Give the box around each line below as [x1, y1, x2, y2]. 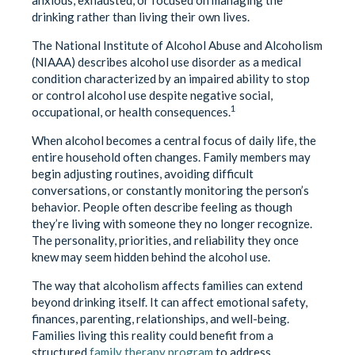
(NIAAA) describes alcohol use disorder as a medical [32, 54, 301, 69]
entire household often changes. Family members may [32, 149, 311, 164]
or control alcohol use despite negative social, [32, 87, 273, 102]
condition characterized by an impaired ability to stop [32, 71, 310, 86]
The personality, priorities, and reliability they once [32, 232, 299, 247]
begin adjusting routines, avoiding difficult [32, 166, 254, 181]
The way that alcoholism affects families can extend [32, 277, 303, 292]
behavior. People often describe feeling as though [32, 199, 292, 214]
